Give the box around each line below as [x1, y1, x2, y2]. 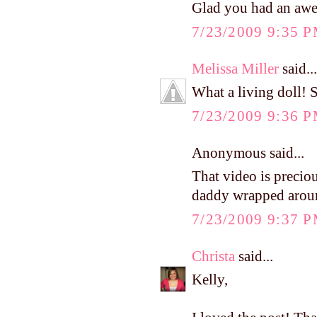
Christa [192, 248, 235, 264]
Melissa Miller [192, 60, 279, 76]
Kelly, [192, 272, 228, 288]
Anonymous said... [192, 144, 304, 161]
